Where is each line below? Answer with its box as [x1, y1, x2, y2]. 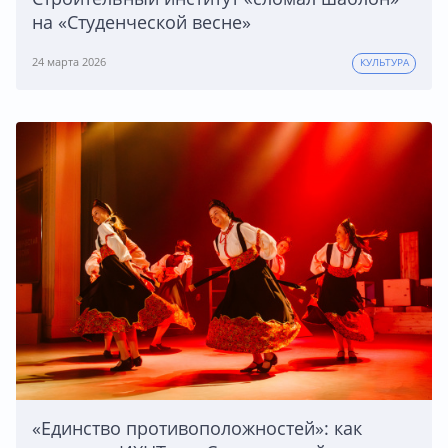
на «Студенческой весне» [32, 10, 251, 35]
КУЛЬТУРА [359, 56, 409, 70]
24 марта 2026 [32, 54, 106, 70]
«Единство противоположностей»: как [32, 415, 362, 440]
